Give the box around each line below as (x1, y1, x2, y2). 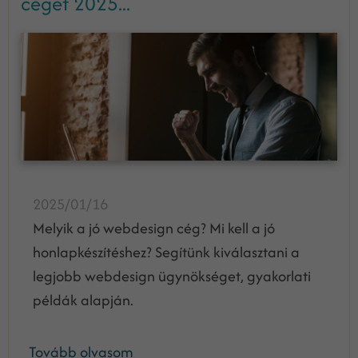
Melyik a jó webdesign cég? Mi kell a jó (33, 217, 275, 239)
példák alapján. (33, 288, 143, 311)
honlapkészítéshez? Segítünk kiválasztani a (33, 241, 300, 263)
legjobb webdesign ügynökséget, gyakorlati (33, 265, 311, 287)
